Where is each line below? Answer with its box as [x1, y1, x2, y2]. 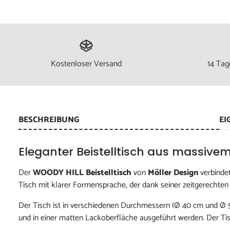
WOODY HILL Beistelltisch [33, 166, 131, 180]
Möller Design [148, 166, 198, 180]
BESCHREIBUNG [18, 113, 79, 127]
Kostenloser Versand [51, 57, 122, 71]
